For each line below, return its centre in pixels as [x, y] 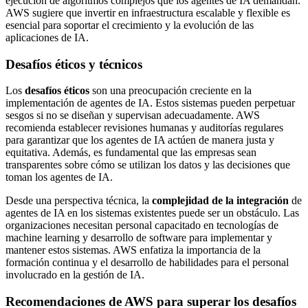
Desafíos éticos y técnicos [74, 64]
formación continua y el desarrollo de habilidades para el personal [147, 263]
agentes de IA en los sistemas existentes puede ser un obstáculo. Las [152, 213]
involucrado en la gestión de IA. [75, 275]
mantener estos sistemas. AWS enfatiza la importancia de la [133, 250]
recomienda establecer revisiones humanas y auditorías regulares [144, 128]
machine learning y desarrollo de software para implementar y [139, 238]
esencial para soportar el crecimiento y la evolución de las [130, 25]
